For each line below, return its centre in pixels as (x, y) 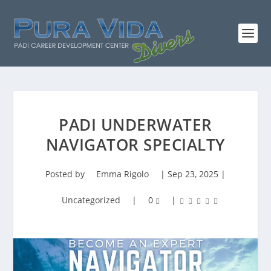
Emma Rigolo (122, 174)
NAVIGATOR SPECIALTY (135, 145)
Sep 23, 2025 (193, 174)
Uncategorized (91, 200)
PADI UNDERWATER (135, 125)
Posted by (66, 174)
